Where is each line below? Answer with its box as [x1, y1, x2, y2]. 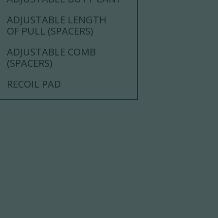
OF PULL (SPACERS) [7, 24, 94, 38]
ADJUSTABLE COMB [7, 45, 96, 59]
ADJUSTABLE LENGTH [7, 13, 107, 27]
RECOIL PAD [7, 77, 61, 91]
